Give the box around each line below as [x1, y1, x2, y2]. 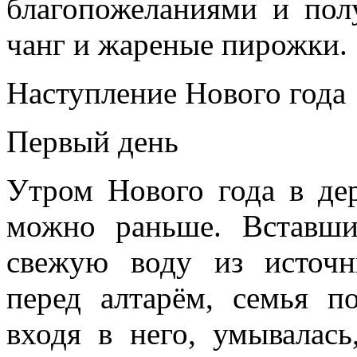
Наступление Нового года [6, 75, 346, 110]
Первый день [6, 124, 178, 159]
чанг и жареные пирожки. [6, 26, 347, 61]
